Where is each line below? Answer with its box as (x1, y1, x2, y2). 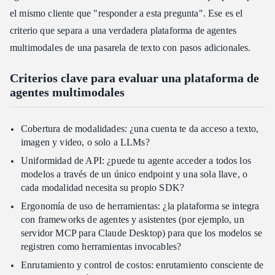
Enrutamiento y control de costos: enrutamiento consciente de (21, 259, 264, 270)
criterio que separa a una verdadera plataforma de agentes (10, 25, 237, 36)
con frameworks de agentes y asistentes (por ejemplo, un (21, 214, 244, 225)
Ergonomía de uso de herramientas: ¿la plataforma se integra (21, 200, 260, 211)
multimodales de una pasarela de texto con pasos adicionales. (10, 42, 251, 53)
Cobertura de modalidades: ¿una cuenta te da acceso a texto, (21, 123, 259, 134)
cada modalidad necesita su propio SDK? (21, 182, 185, 193)
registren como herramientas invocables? (21, 241, 182, 252)
